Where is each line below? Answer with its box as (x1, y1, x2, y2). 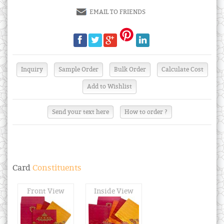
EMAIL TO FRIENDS (89, 8, 145, 15)
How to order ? (124, 108, 167, 116)
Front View (27, 187, 64, 196)
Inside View (94, 187, 133, 196)
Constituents (30, 163, 81, 173)
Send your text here (51, 108, 109, 116)
